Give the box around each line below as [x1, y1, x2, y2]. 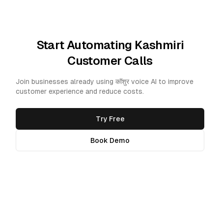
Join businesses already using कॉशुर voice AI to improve [16, 78, 193, 85]
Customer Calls [67, 54, 153, 67]
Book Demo [90, 137, 130, 144]
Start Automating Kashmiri [36, 38, 184, 52]
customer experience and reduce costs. [16, 87, 144, 95]
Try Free [95, 115, 125, 123]
